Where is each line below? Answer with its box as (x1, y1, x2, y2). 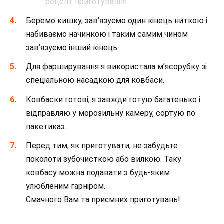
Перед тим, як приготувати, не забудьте (26, 140, 178, 150)
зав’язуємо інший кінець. (26, 43, 119, 53)
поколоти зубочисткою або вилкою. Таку (26, 154, 181, 164)
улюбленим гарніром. (26, 181, 105, 191)
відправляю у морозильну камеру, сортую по (26, 108, 195, 118)
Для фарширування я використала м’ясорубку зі (26, 62, 207, 72)
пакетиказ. (26, 121, 66, 131)
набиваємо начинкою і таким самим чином (26, 29, 188, 39)
